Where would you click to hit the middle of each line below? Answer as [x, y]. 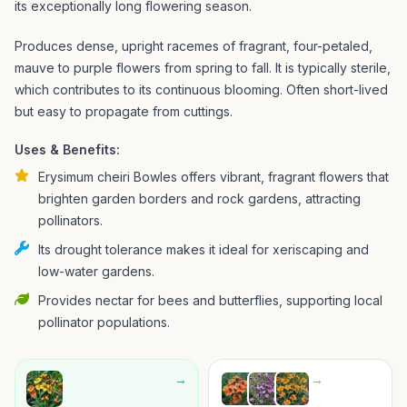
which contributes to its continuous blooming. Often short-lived [201, 89]
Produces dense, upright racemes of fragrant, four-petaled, [194, 46]
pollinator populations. [104, 322]
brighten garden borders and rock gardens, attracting [199, 199]
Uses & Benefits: [67, 149]
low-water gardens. [96, 271]
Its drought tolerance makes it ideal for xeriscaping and [203, 249]
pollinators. [70, 220]
